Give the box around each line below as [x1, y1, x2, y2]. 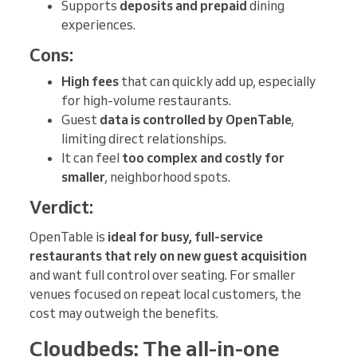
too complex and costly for [122, 149, 284, 166]
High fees [61, 73, 119, 89]
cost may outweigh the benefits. [29, 304, 218, 321]
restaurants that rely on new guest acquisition [29, 247, 307, 264]
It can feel [61, 149, 122, 166]
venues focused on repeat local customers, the [29, 285, 301, 302]
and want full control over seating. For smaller [29, 266, 296, 283]
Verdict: [29, 195, 93, 218]
